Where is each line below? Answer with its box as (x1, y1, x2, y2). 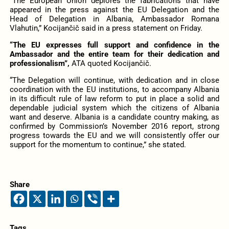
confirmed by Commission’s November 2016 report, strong (9, 122, 220, 131)
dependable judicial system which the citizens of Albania (9, 103, 220, 113)
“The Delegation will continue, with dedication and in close (9, 76, 220, 85)
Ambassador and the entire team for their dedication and (9, 49, 220, 59)
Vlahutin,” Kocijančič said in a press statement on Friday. (9, 23, 202, 33)
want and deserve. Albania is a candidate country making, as (9, 112, 220, 122)
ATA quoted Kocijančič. (69, 58, 151, 68)
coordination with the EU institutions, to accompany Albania (9, 85, 220, 95)
